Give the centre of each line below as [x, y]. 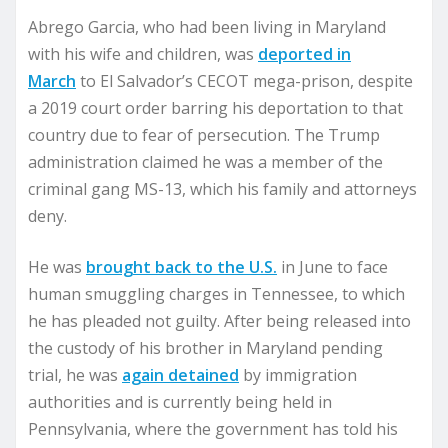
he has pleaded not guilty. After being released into [219, 321]
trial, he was [75, 375]
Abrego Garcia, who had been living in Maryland [207, 27]
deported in [304, 54]
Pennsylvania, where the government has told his [213, 429]
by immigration [298, 375]
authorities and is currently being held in [180, 402]
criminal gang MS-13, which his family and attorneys [222, 189]
